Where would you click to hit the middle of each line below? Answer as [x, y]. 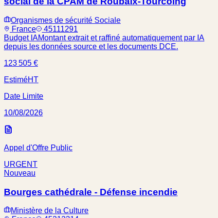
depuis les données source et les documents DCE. [91, 46]
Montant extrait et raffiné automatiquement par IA [121, 37]
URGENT [21, 164]
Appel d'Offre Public [38, 147]
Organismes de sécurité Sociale [66, 20]
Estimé [16, 79]
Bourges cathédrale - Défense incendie [91, 192]
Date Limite [24, 96]
